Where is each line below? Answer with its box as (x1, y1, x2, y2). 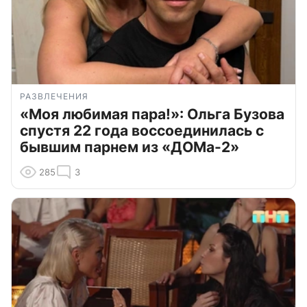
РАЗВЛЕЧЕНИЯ (20, 90, 88, 101)
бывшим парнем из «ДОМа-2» (20, 138, 239, 156)
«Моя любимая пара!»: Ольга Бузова (20, 105, 284, 123)
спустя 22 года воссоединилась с (20, 121, 264, 139)
